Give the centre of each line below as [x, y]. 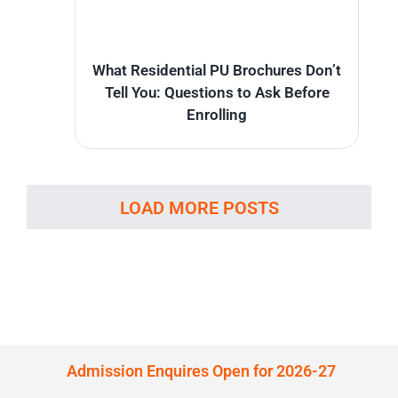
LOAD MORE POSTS [199, 207]
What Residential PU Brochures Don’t [217, 70]
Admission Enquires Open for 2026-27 [202, 370]
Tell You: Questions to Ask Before [217, 92]
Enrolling [217, 114]
